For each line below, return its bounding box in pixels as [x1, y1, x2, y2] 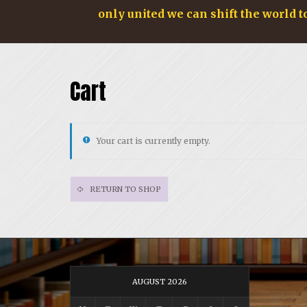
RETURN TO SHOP [88, 184, 161, 194]
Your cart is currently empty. [97, 135, 210, 146]
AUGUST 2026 [132, 277, 187, 286]
